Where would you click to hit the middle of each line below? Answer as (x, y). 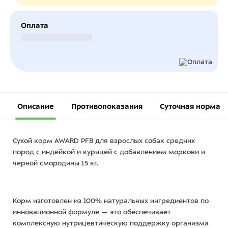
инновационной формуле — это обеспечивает (92, 212)
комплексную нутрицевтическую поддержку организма (111, 223)
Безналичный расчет (56, 37)
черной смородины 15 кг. (55, 163)
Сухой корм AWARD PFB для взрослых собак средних (104, 141)
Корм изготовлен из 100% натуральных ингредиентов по (111, 201)
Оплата (35, 25)
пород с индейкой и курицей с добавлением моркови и (109, 152)
